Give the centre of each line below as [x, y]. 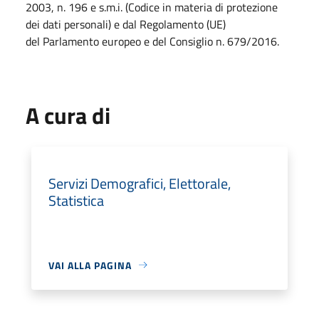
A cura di [68, 115]
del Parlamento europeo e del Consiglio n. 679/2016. [152, 41]
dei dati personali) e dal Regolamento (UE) [126, 24]
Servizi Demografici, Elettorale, [140, 183]
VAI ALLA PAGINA [90, 265]
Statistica [76, 200]
